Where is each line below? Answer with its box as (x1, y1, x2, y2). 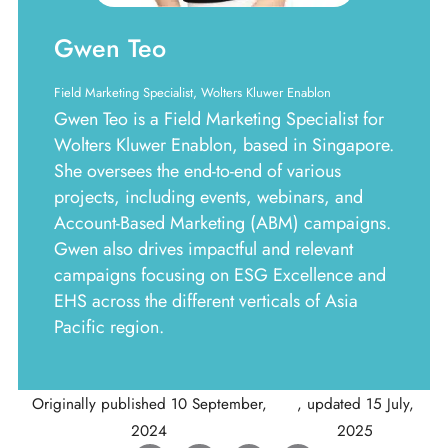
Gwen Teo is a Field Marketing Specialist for (54, 105, 384, 132)
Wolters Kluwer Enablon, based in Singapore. (54, 131, 394, 158)
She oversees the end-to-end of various (54, 157, 341, 184)
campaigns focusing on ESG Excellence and (54, 261, 386, 288)
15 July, (365, 392, 414, 415)
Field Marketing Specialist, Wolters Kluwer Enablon (54, 82, 331, 102)
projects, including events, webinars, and (54, 183, 363, 210)
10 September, (170, 392, 267, 415)
